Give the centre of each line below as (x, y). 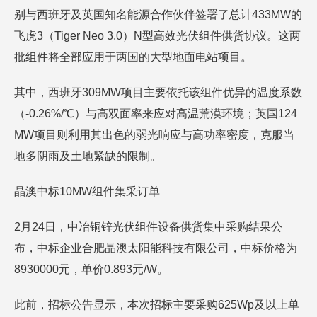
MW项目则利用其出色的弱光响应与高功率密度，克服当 (154, 135)
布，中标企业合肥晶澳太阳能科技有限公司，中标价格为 (156, 248)
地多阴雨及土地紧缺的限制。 (88, 156)
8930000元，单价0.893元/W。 (91, 269)
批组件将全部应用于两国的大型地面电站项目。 (133, 57)
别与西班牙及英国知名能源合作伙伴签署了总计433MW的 (158, 15)
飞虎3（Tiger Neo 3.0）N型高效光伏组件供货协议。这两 (157, 36)
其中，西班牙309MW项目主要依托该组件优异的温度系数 (158, 92)
